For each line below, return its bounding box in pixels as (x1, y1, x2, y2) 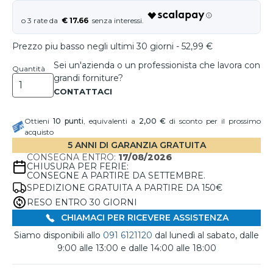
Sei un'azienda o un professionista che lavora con (54, 60, 260, 71)
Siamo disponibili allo (14, 230, 103, 241)
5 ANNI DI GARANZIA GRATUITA (67, 140, 206, 151)
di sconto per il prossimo (166, 116, 261, 126)
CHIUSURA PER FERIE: (27, 161, 129, 172)
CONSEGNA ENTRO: (27, 152, 118, 163)
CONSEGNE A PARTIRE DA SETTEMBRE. (27, 170, 205, 181)
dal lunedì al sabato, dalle (152, 230, 259, 241)
